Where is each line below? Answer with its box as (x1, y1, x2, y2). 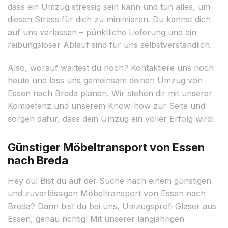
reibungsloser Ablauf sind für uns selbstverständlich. (8, 39, 212, 50)
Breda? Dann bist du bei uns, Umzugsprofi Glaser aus (8, 201, 216, 211)
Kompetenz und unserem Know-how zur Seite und (8, 100, 205, 111)
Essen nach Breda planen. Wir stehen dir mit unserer (8, 88, 212, 98)
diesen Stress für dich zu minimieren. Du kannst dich (8, 14, 211, 24)
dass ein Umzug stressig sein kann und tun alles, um (8, 1, 210, 12)
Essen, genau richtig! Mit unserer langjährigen (8, 213, 184, 224)
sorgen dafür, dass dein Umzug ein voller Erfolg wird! (8, 113, 214, 124)
